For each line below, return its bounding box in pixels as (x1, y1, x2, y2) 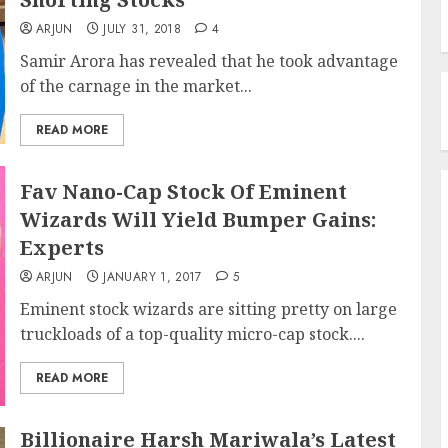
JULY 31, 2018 (103, 20, 182, 38)
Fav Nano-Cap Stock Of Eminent (19, 178, 347, 205)
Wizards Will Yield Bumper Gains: (19, 206, 376, 233)
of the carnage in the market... (19, 75, 252, 97)
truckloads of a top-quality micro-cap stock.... (19, 323, 365, 345)
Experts (19, 234, 104, 261)
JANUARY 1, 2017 (103, 268, 202, 286)
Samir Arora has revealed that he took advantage (19, 50, 398, 72)
